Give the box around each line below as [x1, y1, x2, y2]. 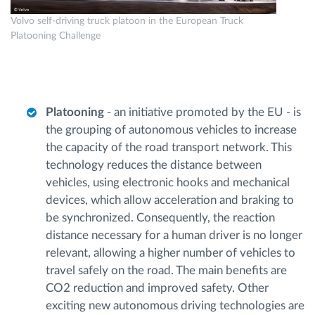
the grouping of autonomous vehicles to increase [46, 123, 297, 136]
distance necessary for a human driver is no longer [46, 229, 302, 241]
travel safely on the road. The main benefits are [46, 264, 287, 276]
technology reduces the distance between [46, 158, 262, 171]
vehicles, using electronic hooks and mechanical [46, 176, 290, 188]
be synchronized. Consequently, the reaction [46, 211, 275, 224]
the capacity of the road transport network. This [46, 141, 292, 153]
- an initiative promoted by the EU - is [104, 105, 301, 118]
